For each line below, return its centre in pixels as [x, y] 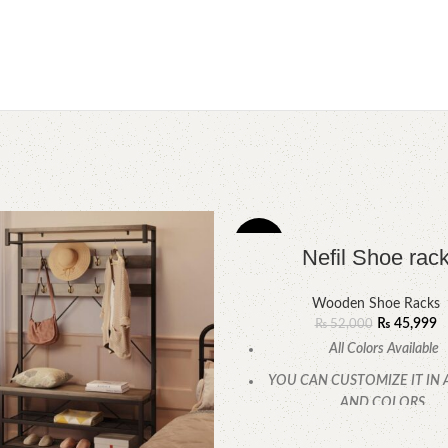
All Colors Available [384, 349]
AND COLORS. [384, 403]
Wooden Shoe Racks [375, 304]
